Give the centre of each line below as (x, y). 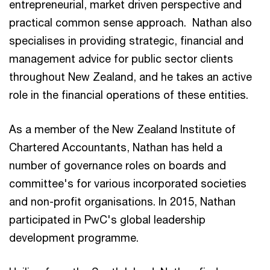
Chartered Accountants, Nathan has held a (116, 147)
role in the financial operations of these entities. (129, 95)
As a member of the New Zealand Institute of (122, 129)
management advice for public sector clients (121, 58)
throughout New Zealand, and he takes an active (130, 77)
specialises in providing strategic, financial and (126, 40)
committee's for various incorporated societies (128, 183)
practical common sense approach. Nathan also (130, 22)
